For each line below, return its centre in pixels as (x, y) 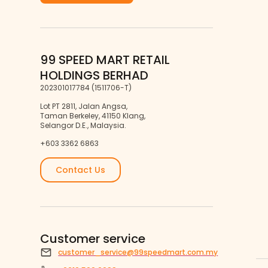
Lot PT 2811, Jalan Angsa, (84, 106)
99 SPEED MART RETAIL (105, 60)
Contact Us (81, 170)
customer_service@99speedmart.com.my (138, 252)
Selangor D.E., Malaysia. (83, 125)
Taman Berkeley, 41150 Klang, (93, 115)
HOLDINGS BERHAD (95, 76)
